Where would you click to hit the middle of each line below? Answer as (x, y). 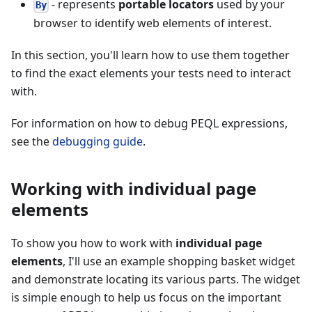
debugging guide (97, 141)
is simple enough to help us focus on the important (146, 297)
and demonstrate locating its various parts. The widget (156, 279)
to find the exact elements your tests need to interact (151, 73)
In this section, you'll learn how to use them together (150, 55)
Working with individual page (134, 188)
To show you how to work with (93, 243)
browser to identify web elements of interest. (153, 23)
